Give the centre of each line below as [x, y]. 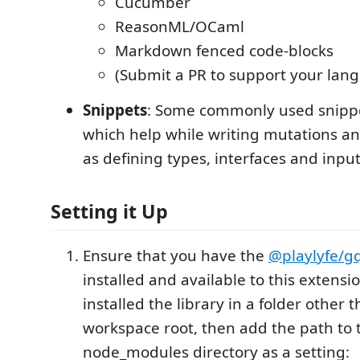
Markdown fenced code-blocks [224, 51]
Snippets [115, 110]
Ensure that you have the [176, 255]
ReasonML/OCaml [180, 27]
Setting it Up [109, 211]
